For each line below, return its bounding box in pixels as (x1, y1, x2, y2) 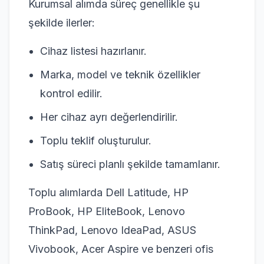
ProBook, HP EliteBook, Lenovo (28, 204, 185, 217)
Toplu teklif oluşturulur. (40, 134, 151, 147)
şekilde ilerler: (28, 16, 95, 29)
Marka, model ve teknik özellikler (40, 68, 200, 81)
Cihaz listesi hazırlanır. (40, 44, 147, 57)
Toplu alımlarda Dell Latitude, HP (28, 186, 189, 199)
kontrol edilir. (40, 87, 103, 100)
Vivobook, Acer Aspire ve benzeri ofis (28, 242, 213, 255)
